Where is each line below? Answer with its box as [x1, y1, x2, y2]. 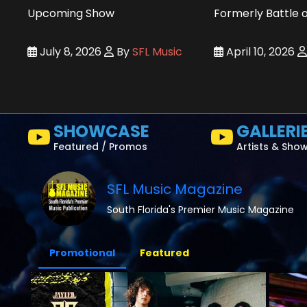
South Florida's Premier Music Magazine [107, 203, 294, 217]
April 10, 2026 [223, 43, 295, 60]
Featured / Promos [53, 139, 147, 153]
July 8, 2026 [37, 43, 101, 60]
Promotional [49, 245, 115, 260]
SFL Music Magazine [107, 180, 243, 199]
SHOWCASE [53, 119, 149, 143]
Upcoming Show [27, 5, 114, 21]
